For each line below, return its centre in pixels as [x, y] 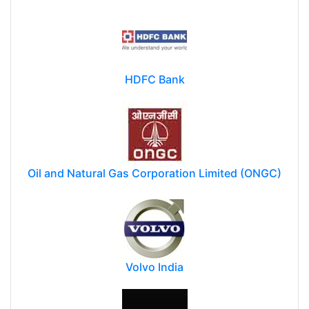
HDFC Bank [154, 79]
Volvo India [154, 267]
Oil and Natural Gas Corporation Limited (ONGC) [154, 173]
